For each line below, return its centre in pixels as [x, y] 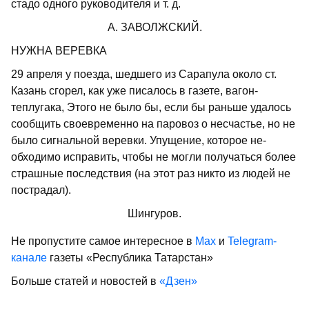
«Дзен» [178, 281]
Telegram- [252, 241]
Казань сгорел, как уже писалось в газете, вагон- [134, 91]
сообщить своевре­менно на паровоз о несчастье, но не [153, 124]
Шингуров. [154, 214]
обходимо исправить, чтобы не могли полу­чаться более [153, 157]
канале [29, 258]
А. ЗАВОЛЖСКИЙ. [154, 28]
